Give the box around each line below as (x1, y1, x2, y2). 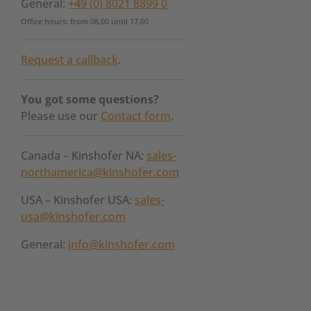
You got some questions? (21, 92, 159, 107)
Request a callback (21, 52, 118, 67)
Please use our (21, 108, 101, 124)
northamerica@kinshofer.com (21, 165, 179, 180)
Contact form (101, 108, 171, 124)
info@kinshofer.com (68, 237, 175, 252)
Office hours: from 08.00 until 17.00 (21, 17, 149, 26)
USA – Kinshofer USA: (21, 192, 135, 208)
